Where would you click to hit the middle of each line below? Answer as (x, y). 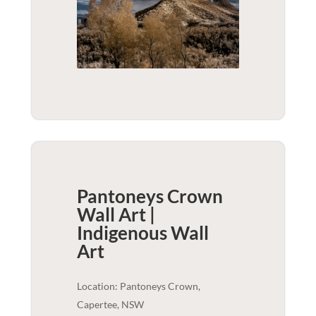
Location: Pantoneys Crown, (138, 286)
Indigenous (122, 232)
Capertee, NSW (110, 304)
